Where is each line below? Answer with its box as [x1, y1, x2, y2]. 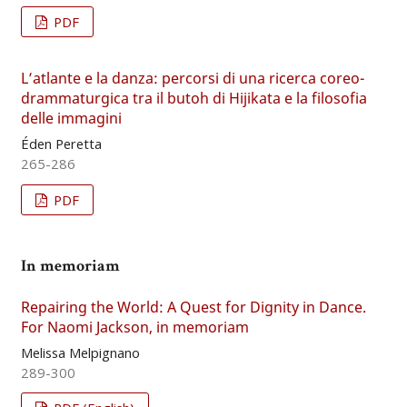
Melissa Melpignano [20, 342, 140, 362]
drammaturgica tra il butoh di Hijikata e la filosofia [20, 88, 367, 109]
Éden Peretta [20, 134, 102, 154]
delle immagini [20, 108, 122, 129]
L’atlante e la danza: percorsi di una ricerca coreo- [20, 68, 364, 89]
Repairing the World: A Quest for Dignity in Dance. [20, 297, 366, 318]
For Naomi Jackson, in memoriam [20, 317, 249, 338]
